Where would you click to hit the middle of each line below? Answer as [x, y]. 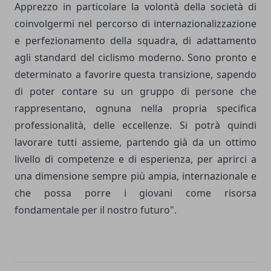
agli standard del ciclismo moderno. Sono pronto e [135, 57]
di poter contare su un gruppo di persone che [135, 91]
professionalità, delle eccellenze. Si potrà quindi [135, 125]
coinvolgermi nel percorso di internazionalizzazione [135, 23]
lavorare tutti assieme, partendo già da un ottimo [135, 142]
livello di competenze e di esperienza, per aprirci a [135, 159]
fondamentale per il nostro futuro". [96, 210]
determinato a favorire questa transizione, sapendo [135, 74]
